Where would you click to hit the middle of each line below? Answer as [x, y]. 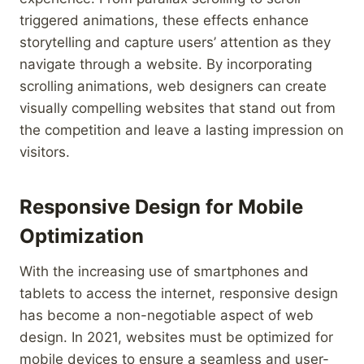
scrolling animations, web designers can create [173, 86]
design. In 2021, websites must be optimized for [176, 337]
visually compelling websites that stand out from [178, 108]
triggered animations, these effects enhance [164, 20]
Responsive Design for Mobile [161, 206]
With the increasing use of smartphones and [164, 271]
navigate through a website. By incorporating [166, 64]
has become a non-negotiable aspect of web [167, 315]
